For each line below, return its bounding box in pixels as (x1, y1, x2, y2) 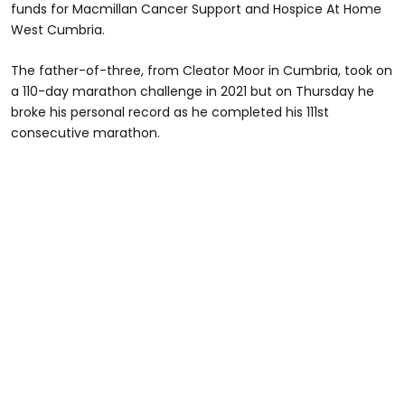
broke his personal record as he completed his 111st (11, 103, 329, 121)
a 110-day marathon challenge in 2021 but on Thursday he (11, 82, 374, 100)
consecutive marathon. (11, 124, 160, 142)
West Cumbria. (11, 21, 105, 39)
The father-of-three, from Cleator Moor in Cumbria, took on (11, 61, 392, 80)
